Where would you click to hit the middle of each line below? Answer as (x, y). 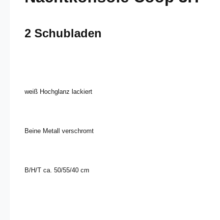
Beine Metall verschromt (59, 131)
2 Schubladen (63, 33)
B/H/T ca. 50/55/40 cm (57, 170)
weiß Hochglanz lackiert (58, 92)
